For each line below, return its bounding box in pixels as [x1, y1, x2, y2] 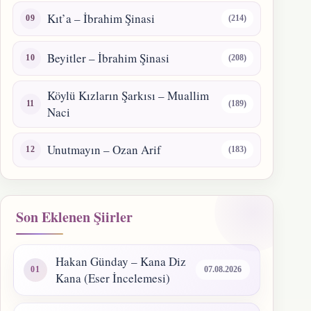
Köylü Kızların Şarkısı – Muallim [47, 87, 209, 103]
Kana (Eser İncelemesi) [56, 269, 170, 286]
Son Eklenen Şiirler [16, 206, 133, 227]
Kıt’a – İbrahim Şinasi [47, 10, 155, 26]
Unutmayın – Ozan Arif [47, 141, 161, 158]
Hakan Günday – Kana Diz [56, 253, 186, 269]
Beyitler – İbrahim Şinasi [47, 49, 169, 66]
